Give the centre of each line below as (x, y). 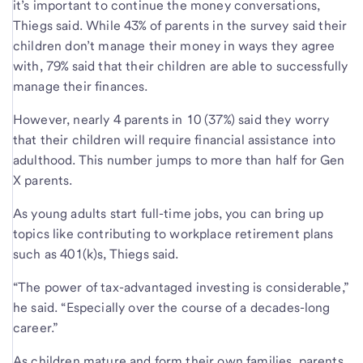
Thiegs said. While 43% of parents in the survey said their (180, 25)
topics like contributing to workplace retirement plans (173, 233)
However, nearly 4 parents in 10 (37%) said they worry (171, 119)
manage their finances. (81, 86)
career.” (36, 327)
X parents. (43, 180)
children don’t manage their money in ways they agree (174, 45)
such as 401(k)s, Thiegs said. (96, 254)
